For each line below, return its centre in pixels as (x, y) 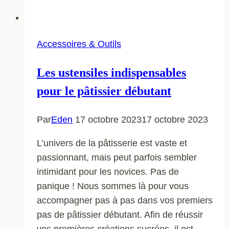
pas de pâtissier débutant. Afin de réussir (120, 214)
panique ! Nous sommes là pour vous (113, 186)
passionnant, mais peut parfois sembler (117, 157)
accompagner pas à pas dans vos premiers (125, 200)
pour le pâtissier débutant (104, 91)
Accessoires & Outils (79, 44)
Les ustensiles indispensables (111, 72)
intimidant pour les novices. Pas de (108, 171)
